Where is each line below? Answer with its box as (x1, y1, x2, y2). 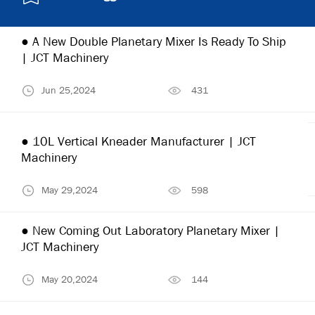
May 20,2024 (41, 272, 98, 285)
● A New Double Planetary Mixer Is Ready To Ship (21, 33, 286, 50)
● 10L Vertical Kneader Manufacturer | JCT (21, 133, 256, 150)
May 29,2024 (41, 183, 98, 196)
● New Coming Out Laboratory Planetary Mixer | (21, 222, 280, 239)
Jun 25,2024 (41, 83, 96, 96)
